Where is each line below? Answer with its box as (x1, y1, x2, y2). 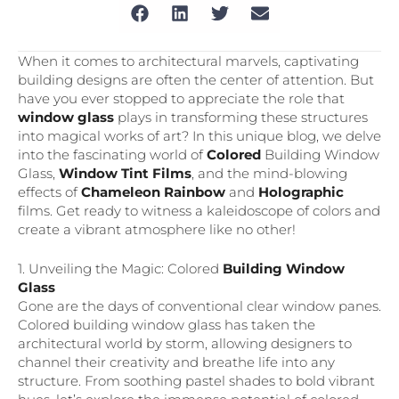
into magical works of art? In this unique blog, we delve (18, 127, 381, 145)
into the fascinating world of (18, 146, 207, 164)
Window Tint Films (59, 165, 191, 183)
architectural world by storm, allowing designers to (18, 334, 352, 352)
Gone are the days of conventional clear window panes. (18, 297, 381, 314)
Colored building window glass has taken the (18, 315, 315, 333)
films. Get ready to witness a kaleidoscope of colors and (18, 202, 380, 220)
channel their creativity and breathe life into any (18, 353, 335, 370)
